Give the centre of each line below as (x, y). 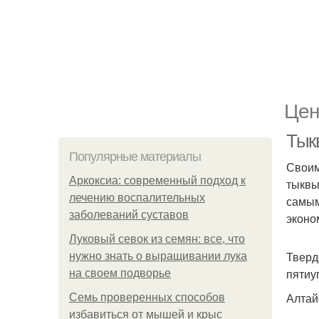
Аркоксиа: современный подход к (157, 181)
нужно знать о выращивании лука (158, 256)
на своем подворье (120, 273)
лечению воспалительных (137, 198)
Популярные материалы (135, 157)
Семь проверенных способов (147, 297)
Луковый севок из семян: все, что (157, 239)
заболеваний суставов (129, 215)
